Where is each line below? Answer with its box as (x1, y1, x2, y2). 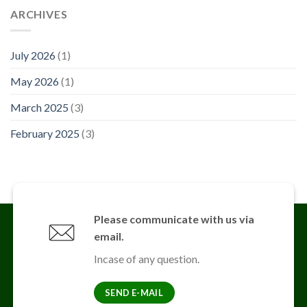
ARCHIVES (10, 7, 68, 21)
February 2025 (10, 127, 79, 140)
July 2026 (10, 49, 56, 62)
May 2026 (10, 75, 59, 88)
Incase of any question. (93, 252, 199, 266)
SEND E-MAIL (105, 287, 164, 299)
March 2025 (10, 101, 69, 114)
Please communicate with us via (93, 212, 254, 226)
